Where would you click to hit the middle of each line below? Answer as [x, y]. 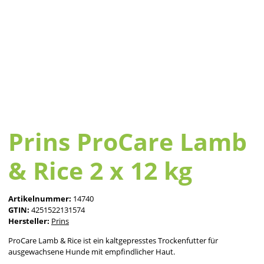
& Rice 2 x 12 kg [100, 171]
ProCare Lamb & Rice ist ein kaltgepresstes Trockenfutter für [113, 241]
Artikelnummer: [41, 199]
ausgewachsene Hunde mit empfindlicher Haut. [92, 252]
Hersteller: [29, 221]
